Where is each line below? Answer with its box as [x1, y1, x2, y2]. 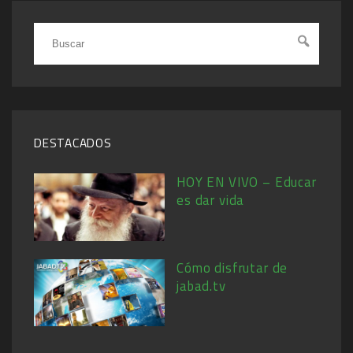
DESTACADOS [34, 134, 112, 153]
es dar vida [176, 190, 245, 211]
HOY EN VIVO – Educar [176, 172, 317, 193]
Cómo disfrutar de [176, 257, 288, 278]
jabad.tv [176, 275, 226, 296]
